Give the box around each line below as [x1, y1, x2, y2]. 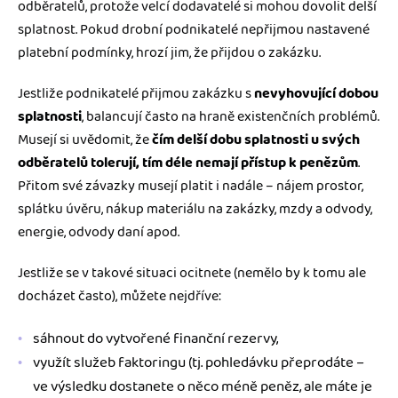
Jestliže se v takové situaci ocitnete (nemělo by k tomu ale [18, 261, 366, 284]
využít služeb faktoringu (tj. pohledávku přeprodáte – [33, 350, 364, 374]
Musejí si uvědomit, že [18, 128, 152, 151]
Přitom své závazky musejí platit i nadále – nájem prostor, [18, 174, 363, 197]
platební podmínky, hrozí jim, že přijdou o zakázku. [18, 41, 321, 64]
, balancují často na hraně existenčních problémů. [82, 105, 379, 128]
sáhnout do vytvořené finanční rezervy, [33, 326, 278, 350]
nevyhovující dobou [254, 82, 378, 105]
